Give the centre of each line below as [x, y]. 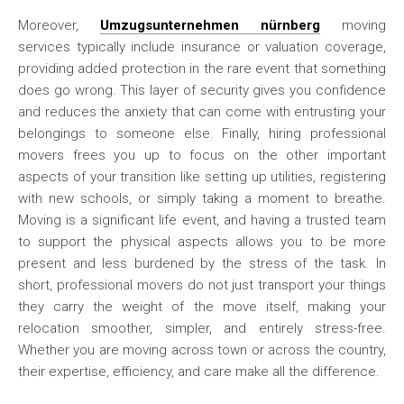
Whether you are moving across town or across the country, [202, 350]
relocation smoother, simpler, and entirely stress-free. [202, 328]
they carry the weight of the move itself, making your [202, 307]
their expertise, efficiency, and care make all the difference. [199, 372]
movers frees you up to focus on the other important [202, 155]
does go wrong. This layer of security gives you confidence [202, 90]
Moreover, [59, 25]
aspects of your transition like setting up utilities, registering [202, 177]
